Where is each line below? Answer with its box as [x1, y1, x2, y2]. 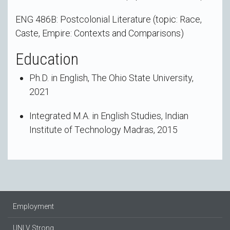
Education [15, 49, 79, 69]
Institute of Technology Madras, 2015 [29, 124, 178, 136]
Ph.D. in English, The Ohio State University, [29, 72, 194, 84]
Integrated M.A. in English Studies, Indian [29, 110, 188, 122]
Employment [13, 202, 54, 211]
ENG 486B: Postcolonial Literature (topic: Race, [15, 14, 202, 25]
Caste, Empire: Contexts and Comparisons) [15, 28, 184, 39]
